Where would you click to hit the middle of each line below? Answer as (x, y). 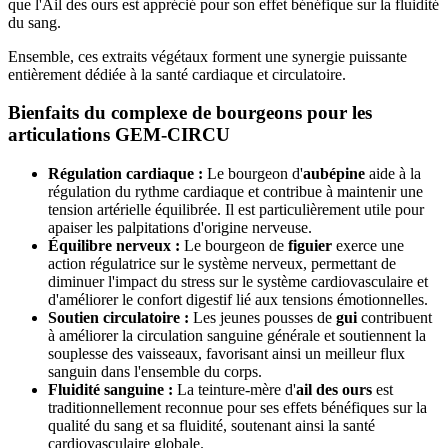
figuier (310, 246)
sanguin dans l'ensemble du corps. (155, 372)
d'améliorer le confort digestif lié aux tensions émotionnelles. (238, 300)
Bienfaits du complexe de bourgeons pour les (190, 113)
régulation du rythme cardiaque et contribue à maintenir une (235, 192)
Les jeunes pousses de (262, 318)
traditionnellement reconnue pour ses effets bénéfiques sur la (237, 408)
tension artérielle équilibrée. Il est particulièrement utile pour (236, 210)
